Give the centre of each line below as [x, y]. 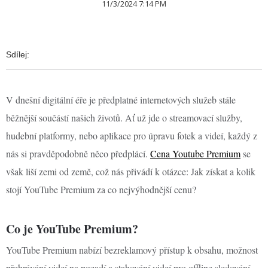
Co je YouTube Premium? [72, 229]
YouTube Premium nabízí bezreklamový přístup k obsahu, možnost [132, 250]
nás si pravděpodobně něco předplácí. [78, 153]
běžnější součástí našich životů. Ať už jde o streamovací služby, [124, 118]
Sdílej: [19, 54]
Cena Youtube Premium [195, 153]
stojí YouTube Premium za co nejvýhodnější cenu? [101, 189]
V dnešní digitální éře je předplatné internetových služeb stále [121, 100]
